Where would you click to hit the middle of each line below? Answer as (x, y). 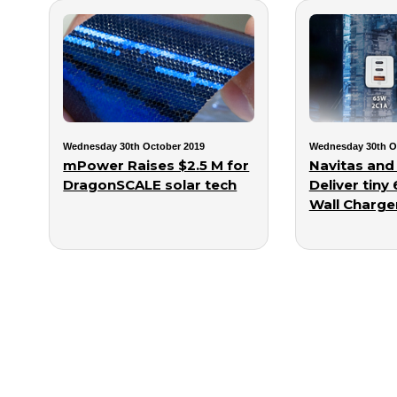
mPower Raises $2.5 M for (156, 165)
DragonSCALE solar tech (150, 184)
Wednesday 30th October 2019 (134, 146)
